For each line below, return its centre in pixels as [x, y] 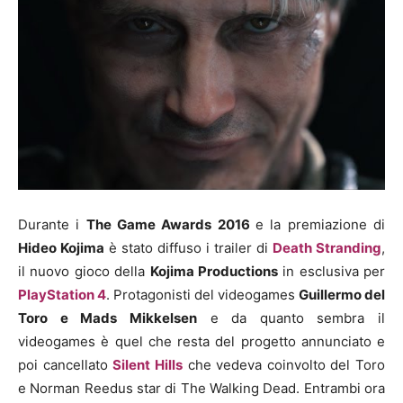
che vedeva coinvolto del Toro [283, 364]
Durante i [52, 224]
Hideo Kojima [61, 247]
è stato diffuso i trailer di [188, 247]
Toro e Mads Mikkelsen [107, 318]
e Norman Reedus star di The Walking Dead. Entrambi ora [201, 388]
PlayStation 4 [62, 294]
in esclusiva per [331, 271]
